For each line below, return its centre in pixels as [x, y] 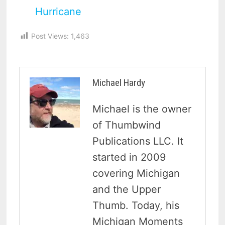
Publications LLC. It [138, 141]
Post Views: [50, 36]
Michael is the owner [142, 109]
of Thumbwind [127, 125]
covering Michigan [136, 173]
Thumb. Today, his [136, 205]
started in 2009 [129, 157]
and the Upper [127, 189]
